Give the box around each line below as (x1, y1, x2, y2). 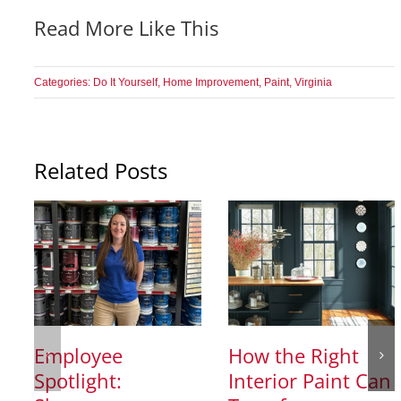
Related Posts (34, 156, 168, 186)
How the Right (227, 342, 359, 370)
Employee (34, 342, 124, 370)
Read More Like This (34, 14, 219, 42)
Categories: (34, 76, 94, 90)
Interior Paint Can (227, 367, 391, 395)
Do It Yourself (93, 76, 158, 90)
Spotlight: (34, 367, 123, 395)
